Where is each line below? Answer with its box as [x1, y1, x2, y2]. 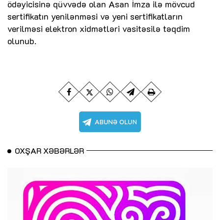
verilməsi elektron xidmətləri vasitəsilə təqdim [7, 23, 190, 35]
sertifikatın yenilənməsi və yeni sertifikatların [7, 10, 183, 23]
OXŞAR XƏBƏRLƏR [15, 145, 84, 156]
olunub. [7, 35, 36, 47]
